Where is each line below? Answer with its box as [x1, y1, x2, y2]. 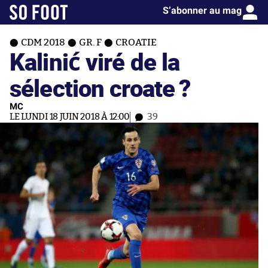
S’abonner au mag [163, 5, 242, 16]
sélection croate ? [10, 71, 191, 104]
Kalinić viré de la [10, 45, 180, 78]
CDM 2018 [21, 38, 65, 47]
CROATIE [115, 38, 157, 47]
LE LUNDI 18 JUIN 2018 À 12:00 [10, 112, 130, 121]
